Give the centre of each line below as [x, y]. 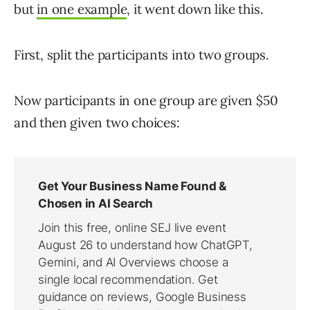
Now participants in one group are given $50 [146, 101]
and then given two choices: [97, 123]
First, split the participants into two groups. [142, 55]
